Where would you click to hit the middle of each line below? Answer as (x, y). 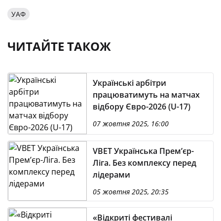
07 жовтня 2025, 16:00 (131, 124)
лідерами (111, 175)
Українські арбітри (129, 83)
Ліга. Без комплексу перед (145, 163)
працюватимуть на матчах (146, 95)
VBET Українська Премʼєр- (143, 151)
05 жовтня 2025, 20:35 (131, 192)
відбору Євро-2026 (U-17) (142, 107)
